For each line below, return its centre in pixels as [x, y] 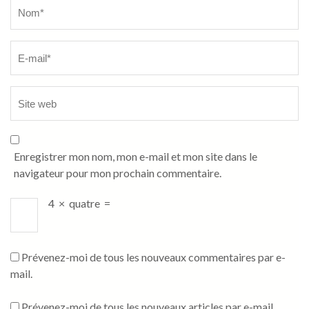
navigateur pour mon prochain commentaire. [118, 173]
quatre [84, 203]
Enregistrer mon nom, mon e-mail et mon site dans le [136, 157]
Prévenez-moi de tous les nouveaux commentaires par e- [153, 257]
